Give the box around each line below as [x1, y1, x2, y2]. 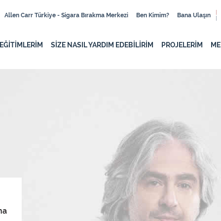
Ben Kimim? [136, 12, 169, 19]
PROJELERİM [161, 41, 203, 49]
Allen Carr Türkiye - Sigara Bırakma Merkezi [4, 12, 128, 19]
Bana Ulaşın [177, 12, 211, 19]
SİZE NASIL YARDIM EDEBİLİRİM [51, 41, 153, 49]
